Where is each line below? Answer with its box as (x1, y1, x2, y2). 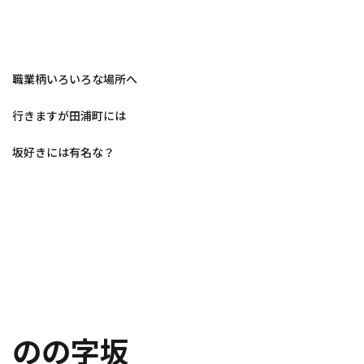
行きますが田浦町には (12, 109, 126, 123)
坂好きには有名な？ (12, 145, 115, 159)
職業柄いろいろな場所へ (12, 72, 137, 86)
